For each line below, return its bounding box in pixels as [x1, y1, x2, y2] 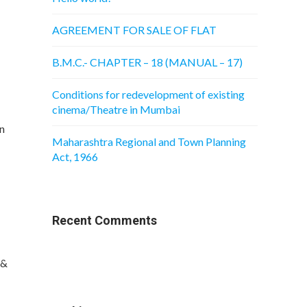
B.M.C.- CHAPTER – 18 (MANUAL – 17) [52, 56, 243, 69]
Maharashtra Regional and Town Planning [52, 135, 246, 148]
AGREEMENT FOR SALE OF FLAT [52, 23, 217, 36]
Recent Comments [52, 213, 157, 228]
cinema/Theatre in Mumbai [52, 103, 180, 116]
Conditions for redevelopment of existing [52, 88, 245, 101]
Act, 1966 [52, 150, 98, 163]
